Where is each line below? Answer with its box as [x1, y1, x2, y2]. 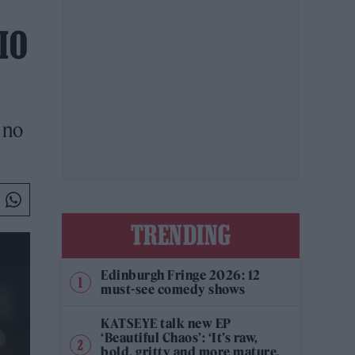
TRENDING [130, 219, 231, 250]
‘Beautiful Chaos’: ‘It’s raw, [101, 330, 258, 345]
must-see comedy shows [101, 281, 246, 297]
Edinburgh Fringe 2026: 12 [101, 267, 261, 283]
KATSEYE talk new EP [101, 315, 231, 331]
